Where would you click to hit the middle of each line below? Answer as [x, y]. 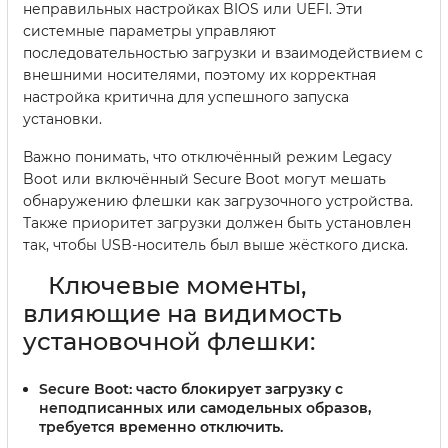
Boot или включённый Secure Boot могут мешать [204, 179]
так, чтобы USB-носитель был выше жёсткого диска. [215, 245]
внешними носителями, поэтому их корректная [199, 75]
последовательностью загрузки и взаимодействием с [223, 53]
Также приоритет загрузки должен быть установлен [217, 223]
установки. [62, 119]
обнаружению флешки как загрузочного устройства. [218, 201]
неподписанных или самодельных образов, [205, 408]
